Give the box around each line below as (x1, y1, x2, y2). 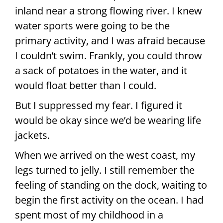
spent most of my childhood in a (15, 208, 163, 222)
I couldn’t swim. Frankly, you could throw (15, 48, 202, 62)
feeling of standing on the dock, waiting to (15, 178, 207, 192)
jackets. (15, 128, 50, 142)
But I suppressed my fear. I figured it (15, 98, 182, 112)
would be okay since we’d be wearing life (15, 113, 201, 127)
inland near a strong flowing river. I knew (15, 3, 202, 17)
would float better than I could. (15, 78, 156, 92)
